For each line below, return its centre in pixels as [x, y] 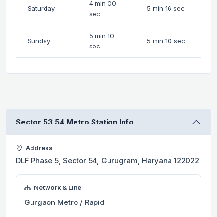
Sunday [39, 40]
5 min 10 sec [166, 40]
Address [39, 147]
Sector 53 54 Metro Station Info [75, 122]
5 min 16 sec [166, 8]
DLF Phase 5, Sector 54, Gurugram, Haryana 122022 [108, 160]
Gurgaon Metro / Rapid [64, 202]
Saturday [41, 8]
